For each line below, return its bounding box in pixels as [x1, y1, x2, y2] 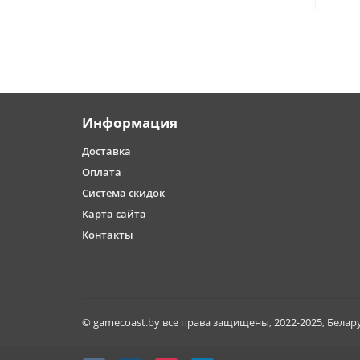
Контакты [82, 227, 133, 243]
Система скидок [82, 186, 165, 201]
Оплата [82, 165, 121, 180]
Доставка [82, 144, 131, 159]
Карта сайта [82, 207, 146, 222]
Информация [82, 113, 178, 133]
